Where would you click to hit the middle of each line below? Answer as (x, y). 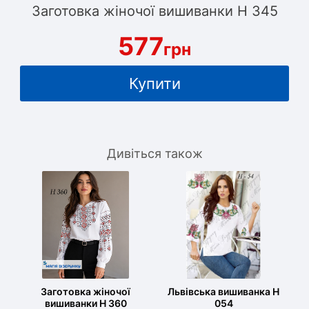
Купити (154, 83)
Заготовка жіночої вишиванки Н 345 (154, 11)
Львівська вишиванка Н (223, 291)
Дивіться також (154, 153)
